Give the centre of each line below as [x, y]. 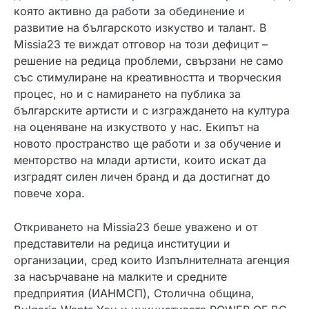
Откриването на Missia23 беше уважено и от [136, 227]
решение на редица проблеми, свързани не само [149, 61]
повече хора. [49, 193]
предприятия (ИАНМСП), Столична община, [134, 293]
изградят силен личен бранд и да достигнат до [142, 177]
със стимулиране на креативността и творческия [148, 78]
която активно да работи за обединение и [129, 11]
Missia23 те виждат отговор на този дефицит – [141, 44]
